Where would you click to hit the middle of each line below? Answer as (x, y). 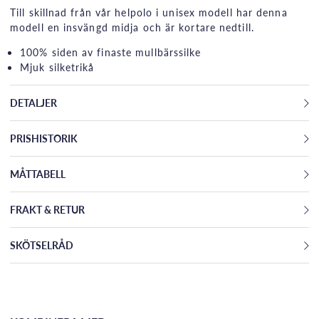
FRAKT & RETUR (47, 210)
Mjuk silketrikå (57, 67)
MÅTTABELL (38, 174)
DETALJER (33, 103)
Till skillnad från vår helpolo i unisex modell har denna (149, 12)
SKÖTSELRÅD (42, 245)
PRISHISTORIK (44, 138)
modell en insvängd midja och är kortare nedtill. (134, 27)
